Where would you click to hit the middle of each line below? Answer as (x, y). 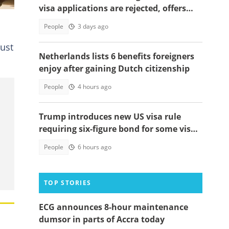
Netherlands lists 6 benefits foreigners (117, 56)
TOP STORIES (68, 183)
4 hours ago (95, 87)
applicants (60, 141)
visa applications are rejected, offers (112, 8)
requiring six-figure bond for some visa (117, 129)
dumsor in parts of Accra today (102, 219)
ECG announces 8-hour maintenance (113, 207)
